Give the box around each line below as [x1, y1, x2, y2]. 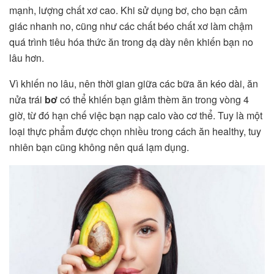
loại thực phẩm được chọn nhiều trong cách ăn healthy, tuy [9, 124, 261, 138]
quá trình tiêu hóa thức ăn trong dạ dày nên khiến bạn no [9, 34, 253, 49]
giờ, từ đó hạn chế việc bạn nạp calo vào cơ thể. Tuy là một [9, 108, 262, 122]
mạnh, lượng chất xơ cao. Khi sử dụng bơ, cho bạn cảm [9, 2, 247, 17]
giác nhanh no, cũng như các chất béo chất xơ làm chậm [9, 18, 253, 33]
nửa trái [9, 92, 45, 106]
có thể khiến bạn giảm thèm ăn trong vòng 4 [60, 92, 249, 106]
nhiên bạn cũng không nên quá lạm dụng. [9, 139, 194, 154]
